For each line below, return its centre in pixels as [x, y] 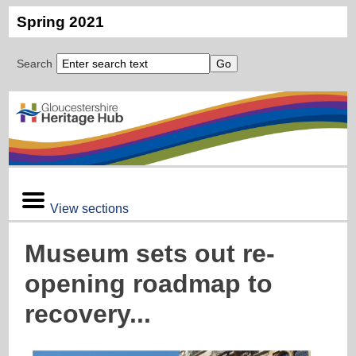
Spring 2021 [61, 22]
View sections [90, 209]
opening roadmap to [149, 284]
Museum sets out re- [150, 254]
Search [35, 64]
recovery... [88, 314]
